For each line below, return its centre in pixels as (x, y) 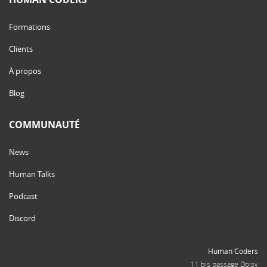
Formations (30, 27)
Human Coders (233, 251)
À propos (25, 71)
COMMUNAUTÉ (44, 124)
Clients (21, 49)
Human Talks (32, 174)
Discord (22, 218)
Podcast (23, 196)
